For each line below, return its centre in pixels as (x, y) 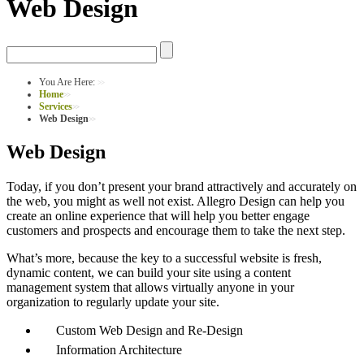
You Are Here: (68, 82)
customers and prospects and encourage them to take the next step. (176, 230)
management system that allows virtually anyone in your (150, 287)
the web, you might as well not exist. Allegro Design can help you (175, 201)
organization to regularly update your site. (113, 301)
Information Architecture (119, 349)
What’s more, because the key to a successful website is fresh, (164, 258)
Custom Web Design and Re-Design (149, 330)
